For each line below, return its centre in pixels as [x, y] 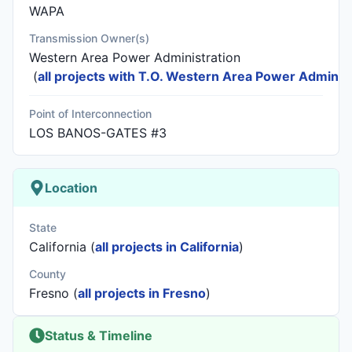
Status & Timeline [99, 335]
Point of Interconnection [90, 114]
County [48, 274]
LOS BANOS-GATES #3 [98, 133]
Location [71, 188]
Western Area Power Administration [135, 57]
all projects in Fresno [142, 293]
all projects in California [167, 247]
